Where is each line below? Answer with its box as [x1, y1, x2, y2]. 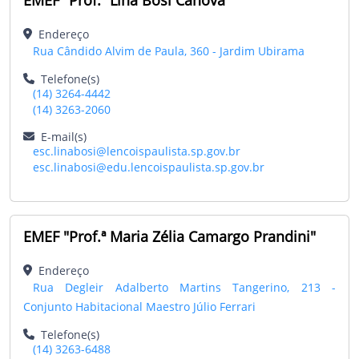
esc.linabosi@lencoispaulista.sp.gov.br [33, 143, 240, 159]
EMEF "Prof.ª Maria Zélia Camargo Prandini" [23, 226, 316, 246]
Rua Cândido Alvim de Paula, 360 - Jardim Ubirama [33, 42, 305, 58]
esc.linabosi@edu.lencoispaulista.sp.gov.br [33, 159, 264, 175]
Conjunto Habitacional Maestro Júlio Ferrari [23, 298, 256, 314]
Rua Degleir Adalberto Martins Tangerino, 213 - [33, 279, 336, 295]
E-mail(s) [34, 128, 87, 144]
